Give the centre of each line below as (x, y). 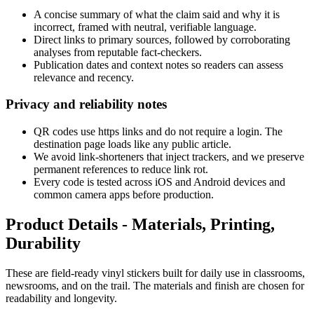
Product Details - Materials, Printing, (140, 224)
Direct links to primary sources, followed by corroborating (162, 39)
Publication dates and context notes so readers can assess (158, 64)
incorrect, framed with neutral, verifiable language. (145, 27)
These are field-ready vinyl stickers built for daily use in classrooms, (155, 273)
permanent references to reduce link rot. (121, 170)
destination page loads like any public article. (132, 144)
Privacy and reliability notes (86, 104)
